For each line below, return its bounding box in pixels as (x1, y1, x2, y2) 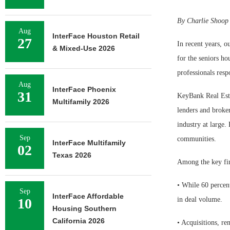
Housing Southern (52, 204, 117, 213)
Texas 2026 (52, 151, 91, 159)
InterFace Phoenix (52, 85, 116, 93)
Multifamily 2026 (52, 98, 109, 106)
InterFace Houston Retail (52, 32, 140, 40)
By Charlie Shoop (177, 17, 228, 25)
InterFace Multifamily (52, 139, 126, 147)
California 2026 (52, 217, 105, 225)
